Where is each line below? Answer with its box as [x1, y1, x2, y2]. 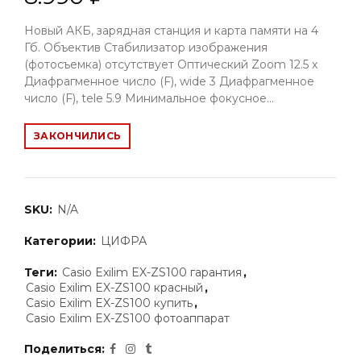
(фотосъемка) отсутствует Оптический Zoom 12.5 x [24, 57, 317, 72]
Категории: [24, 234, 99, 248]
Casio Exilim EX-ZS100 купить [26, 296, 193, 310]
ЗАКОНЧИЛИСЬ [34, 130, 122, 142]
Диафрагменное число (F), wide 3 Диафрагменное [24, 74, 314, 89]
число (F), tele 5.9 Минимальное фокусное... [24, 91, 274, 106]
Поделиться [24, 342, 102, 356]
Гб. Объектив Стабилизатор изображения [24, 40, 268, 55]
